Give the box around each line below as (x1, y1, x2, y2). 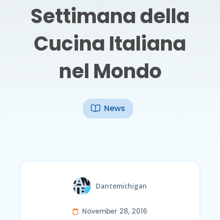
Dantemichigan (96, 181, 147, 191)
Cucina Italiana (34, 29, 186, 57)
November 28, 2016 (82, 206, 147, 216)
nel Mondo (58, 57, 162, 85)
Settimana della (30, 2, 190, 30)
